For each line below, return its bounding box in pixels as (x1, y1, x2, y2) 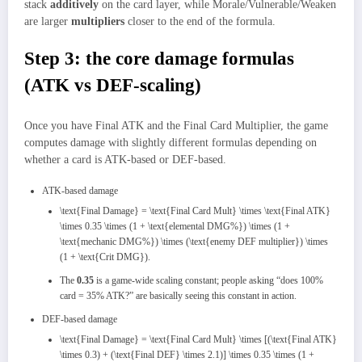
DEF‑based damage (42, 313, 117, 325)
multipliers (71, 15, 124, 27)
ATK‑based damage (42, 184, 118, 196)
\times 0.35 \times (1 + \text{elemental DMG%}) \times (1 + (60, 220, 290, 232)
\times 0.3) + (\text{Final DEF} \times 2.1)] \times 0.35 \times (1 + (60, 348, 314, 360)
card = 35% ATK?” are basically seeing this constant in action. (60, 289, 297, 301)
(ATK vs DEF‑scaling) (24, 75, 201, 96)
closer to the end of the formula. (124, 15, 276, 27)
